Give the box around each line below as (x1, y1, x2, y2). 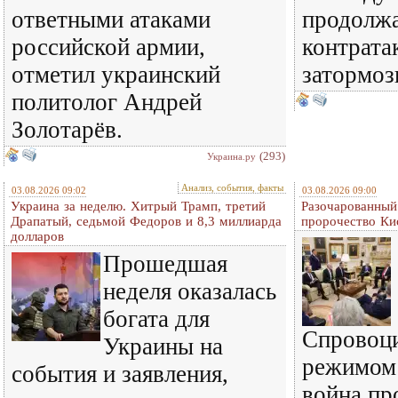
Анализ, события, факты (181, 182, 283, 193)
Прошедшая (103, 251, 227, 277)
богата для (103, 306, 210, 332)
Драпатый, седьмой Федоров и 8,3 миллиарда (11, 214, 282, 228)
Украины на (103, 333, 223, 360)
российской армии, (12, 34, 205, 60)
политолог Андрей (12, 89, 202, 115)
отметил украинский (12, 61, 220, 88)
